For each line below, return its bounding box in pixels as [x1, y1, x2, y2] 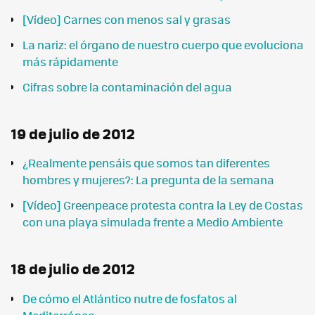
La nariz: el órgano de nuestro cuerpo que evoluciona [22, 36, 304, 53]
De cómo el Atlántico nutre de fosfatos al [22, 290, 237, 307]
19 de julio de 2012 [11, 122, 135, 144]
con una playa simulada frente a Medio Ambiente [22, 214, 283, 231]
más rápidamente [22, 53, 118, 70]
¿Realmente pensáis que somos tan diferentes [22, 155, 270, 172]
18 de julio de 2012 [11, 257, 135, 280]
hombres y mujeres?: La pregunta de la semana [22, 172, 274, 188]
